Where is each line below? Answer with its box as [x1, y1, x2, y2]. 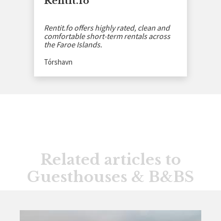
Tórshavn [44, 57, 73, 67]
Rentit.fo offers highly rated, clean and [44, 22, 170, 33]
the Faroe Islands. [44, 39, 102, 49]
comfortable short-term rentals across [44, 31, 170, 41]
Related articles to [40, 150, 181, 169]
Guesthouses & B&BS [27, 167, 194, 186]
